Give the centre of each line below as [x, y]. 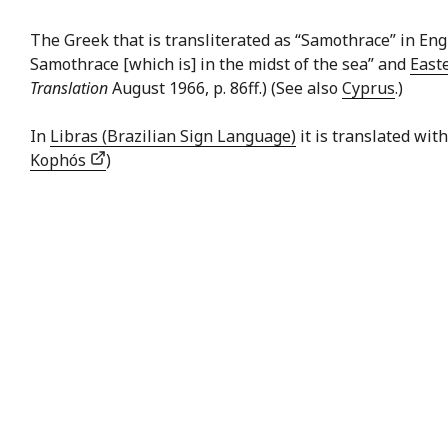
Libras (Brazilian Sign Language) [173, 136]
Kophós [60, 160]
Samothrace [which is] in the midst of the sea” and [220, 64]
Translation [69, 88]
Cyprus [368, 88]
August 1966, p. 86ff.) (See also [225, 88]
